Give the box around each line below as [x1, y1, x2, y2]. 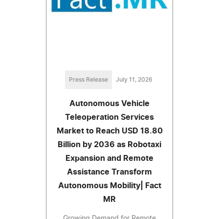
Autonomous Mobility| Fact [58, 182, 161, 190]
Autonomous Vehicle [69, 100, 150, 108]
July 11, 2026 [115, 77, 153, 83]
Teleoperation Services [65, 113, 154, 122]
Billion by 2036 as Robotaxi [58, 141, 161, 149]
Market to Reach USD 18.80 [56, 127, 163, 135]
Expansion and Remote [66, 154, 153, 163]
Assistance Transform [67, 168, 152, 176]
